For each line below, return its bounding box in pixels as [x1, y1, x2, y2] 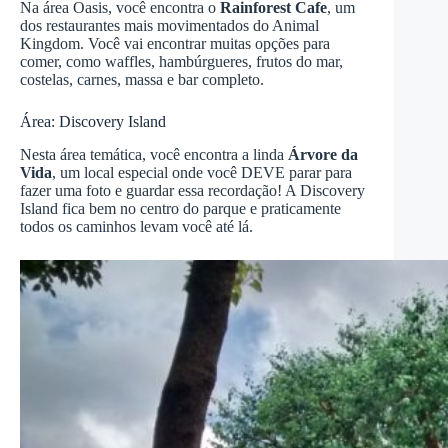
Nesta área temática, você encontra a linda [20, 145, 288, 163]
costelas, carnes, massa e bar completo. [20, 71, 264, 89]
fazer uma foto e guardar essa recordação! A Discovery [20, 181, 365, 199]
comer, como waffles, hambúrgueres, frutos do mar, [20, 53, 343, 71]
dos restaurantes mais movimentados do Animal [20, 17, 319, 35]
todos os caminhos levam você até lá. [20, 217, 253, 235]
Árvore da [288, 145, 358, 163]
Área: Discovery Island [20, 113, 166, 131]
